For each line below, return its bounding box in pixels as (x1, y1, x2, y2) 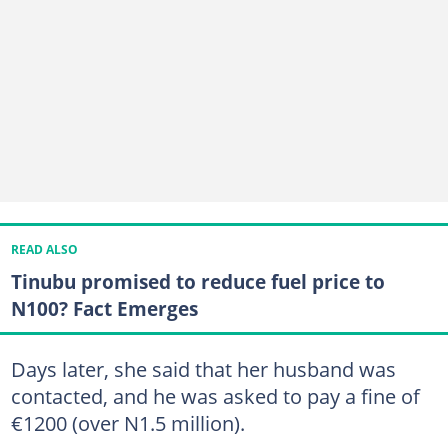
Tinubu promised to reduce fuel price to (10, 267, 385, 295)
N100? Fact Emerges (10, 294, 198, 322)
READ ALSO (10, 241, 78, 257)
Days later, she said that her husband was (10, 355, 396, 383)
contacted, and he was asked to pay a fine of (10, 382, 420, 410)
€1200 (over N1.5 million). (10, 409, 245, 437)
